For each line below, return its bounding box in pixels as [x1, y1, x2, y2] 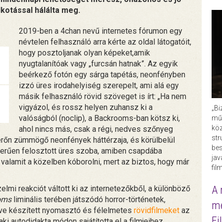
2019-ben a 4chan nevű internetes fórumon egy [19, 26, 183, 36]
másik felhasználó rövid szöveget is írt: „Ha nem [19, 92, 187, 102]
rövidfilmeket [134, 206, 179, 216]
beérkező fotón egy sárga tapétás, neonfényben [19, 70, 186, 80]
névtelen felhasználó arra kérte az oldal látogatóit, [19, 37, 192, 47]
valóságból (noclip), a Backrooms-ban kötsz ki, [19, 113, 180, 123]
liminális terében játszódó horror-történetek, [11, 195, 166, 205]
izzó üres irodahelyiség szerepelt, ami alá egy [19, 81, 179, 91]
